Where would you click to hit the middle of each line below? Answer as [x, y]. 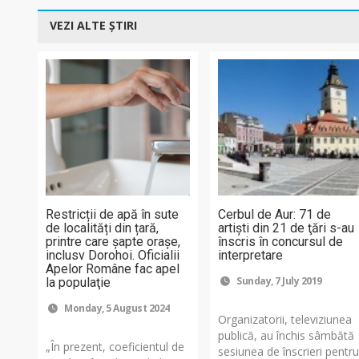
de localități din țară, [102, 228]
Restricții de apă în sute [112, 214]
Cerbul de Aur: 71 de [275, 214]
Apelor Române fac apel [113, 268]
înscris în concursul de [281, 241]
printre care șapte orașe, [113, 241]
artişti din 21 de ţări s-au [286, 228]
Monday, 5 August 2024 [116, 308]
